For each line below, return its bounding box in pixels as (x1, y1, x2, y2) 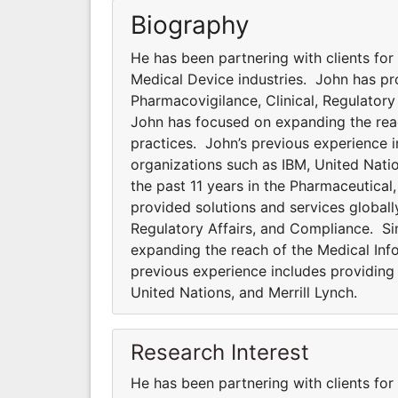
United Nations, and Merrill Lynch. (131, 283, 357, 301)
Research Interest (131, 338, 309, 365)
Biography (131, 9, 250, 40)
